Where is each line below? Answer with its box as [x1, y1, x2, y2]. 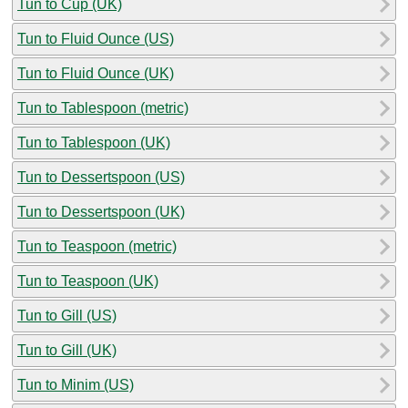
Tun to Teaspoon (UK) [17, 272, 158, 289]
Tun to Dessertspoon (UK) [17, 203, 185, 219]
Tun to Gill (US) [17, 307, 117, 323]
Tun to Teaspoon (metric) [17, 238, 177, 254]
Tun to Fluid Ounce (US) [17, 30, 174, 46]
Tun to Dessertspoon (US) [17, 168, 185, 185]
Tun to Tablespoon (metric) [17, 99, 189, 116]
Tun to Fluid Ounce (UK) [17, 65, 174, 81]
